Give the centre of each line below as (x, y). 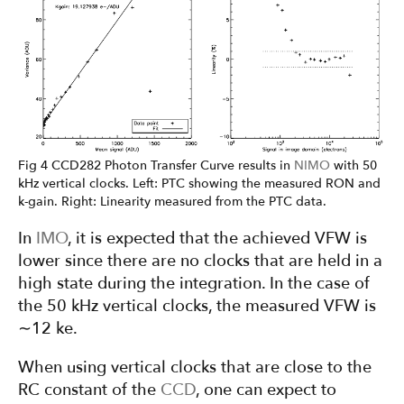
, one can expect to (266, 390)
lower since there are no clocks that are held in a (200, 262)
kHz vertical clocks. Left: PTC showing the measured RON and (199, 184)
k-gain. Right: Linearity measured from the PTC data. (172, 202)
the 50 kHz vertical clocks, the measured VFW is (197, 307)
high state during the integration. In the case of (194, 284)
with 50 (353, 166)
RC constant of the (89, 390)
